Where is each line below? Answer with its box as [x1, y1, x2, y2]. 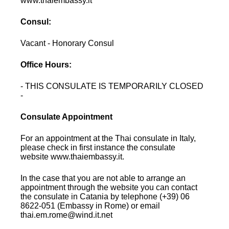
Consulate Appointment [20, 112, 113, 121]
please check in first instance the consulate [20, 143, 176, 152]
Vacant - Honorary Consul [20, 38, 114, 48]
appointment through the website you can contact [20, 182, 198, 192]
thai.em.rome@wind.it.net [20, 210, 113, 219]
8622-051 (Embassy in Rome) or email [20, 201, 161, 210]
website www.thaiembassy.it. [20, 152, 125, 161]
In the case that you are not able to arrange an [20, 173, 186, 182]
